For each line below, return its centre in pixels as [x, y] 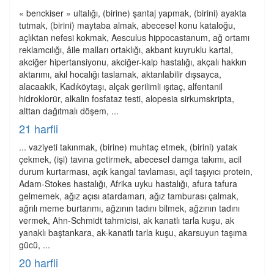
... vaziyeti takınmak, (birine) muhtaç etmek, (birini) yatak [128, 147]
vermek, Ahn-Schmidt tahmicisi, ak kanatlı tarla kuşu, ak [127, 220]
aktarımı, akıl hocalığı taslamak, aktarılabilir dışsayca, [120, 74]
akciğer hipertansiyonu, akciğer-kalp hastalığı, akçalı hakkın [133, 62]
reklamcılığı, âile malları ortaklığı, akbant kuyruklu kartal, [126, 50]
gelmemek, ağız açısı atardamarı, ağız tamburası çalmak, [129, 196]
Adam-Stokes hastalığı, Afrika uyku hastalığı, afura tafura [128, 183]
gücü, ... [35, 245]
